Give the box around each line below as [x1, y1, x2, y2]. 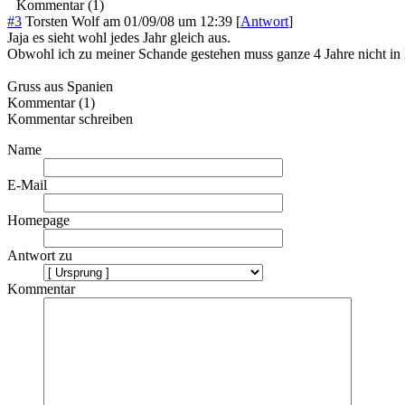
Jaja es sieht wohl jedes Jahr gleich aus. [7, 30, 231, 46]
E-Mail [7, 177, 47, 193]
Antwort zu [7, 248, 72, 264]
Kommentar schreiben [7, 111, 133, 127]
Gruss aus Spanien [7, 79, 113, 95]
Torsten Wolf [25, 14, 103, 30]
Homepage [7, 212, 70, 229]
